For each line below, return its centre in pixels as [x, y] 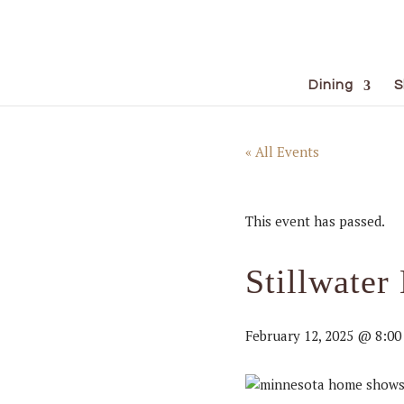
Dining [331, 85]
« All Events [282, 151]
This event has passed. [315, 221]
